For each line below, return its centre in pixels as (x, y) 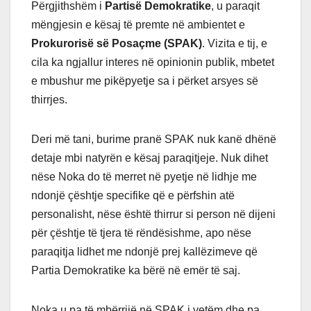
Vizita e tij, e (236, 44)
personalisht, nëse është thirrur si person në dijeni (153, 215)
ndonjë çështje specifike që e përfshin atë (133, 196)
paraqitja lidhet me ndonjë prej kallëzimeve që (144, 252)
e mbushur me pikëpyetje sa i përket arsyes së (145, 81)
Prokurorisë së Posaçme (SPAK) (117, 44)
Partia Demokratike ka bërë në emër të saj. (136, 271)
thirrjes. (49, 100)
